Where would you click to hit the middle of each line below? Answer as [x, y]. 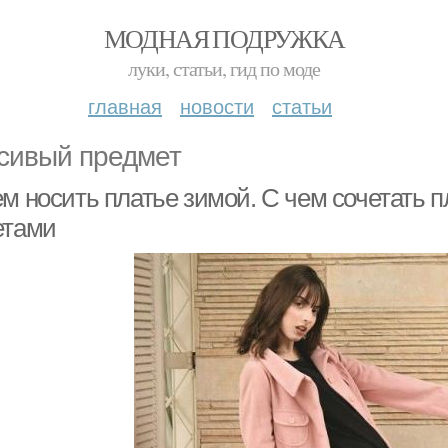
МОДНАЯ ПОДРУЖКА [224, 38]
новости [217, 105]
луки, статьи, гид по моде [224, 68]
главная [125, 105]
